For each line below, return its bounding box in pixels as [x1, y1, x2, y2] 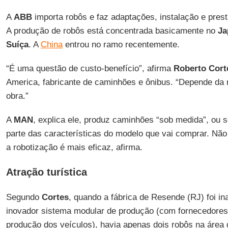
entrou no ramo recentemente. [62, 40, 180, 49]
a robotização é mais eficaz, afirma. [6, 142, 142, 152]
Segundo [6, 192, 42, 202]
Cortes [41, 192, 69, 202]
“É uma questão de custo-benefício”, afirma [6, 64, 174, 73]
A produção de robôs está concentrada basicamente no [6, 26, 218, 36]
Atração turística [6, 166, 87, 178]
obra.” [6, 91, 28, 101]
